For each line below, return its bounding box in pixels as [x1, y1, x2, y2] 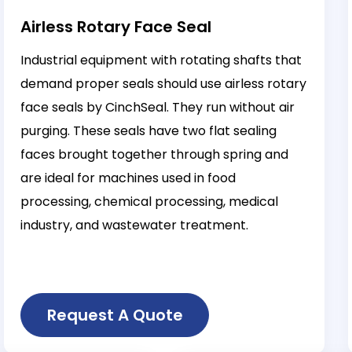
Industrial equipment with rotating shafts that [20, 50, 302, 69]
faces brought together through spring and [20, 145, 289, 163]
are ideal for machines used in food [20, 168, 236, 187]
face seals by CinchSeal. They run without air [20, 97, 295, 116]
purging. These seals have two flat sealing [20, 121, 277, 140]
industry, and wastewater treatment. [20, 215, 249, 234]
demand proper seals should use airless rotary [20, 74, 307, 93]
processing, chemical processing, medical [20, 192, 279, 211]
